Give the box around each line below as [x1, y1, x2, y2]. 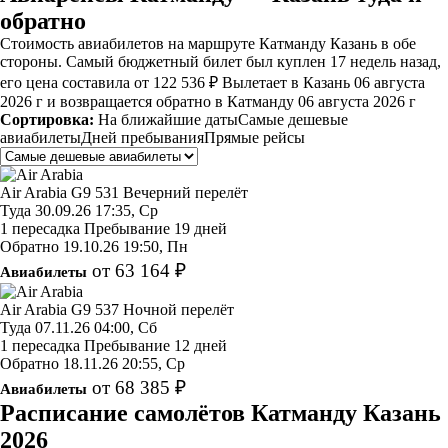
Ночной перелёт [123, 300, 234, 318]
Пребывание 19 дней [84, 219, 227, 237]
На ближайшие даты [98, 110, 238, 128]
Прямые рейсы [204, 128, 305, 146]
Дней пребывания [81, 128, 204, 146]
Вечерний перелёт [123, 183, 248, 201]
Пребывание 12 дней [84, 336, 227, 354]
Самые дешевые [238, 110, 348, 128]
